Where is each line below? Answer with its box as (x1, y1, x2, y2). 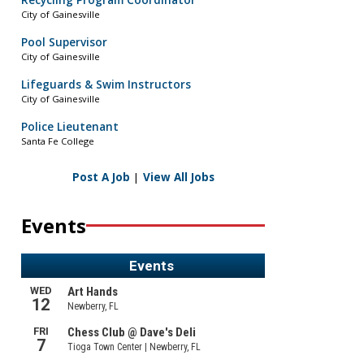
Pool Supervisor (21, 35, 107, 50)
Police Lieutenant (21, 119, 119, 135)
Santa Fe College (21, 135, 94, 148)
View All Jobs (142, 169, 214, 184)
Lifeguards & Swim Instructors (21, 77, 191, 93)
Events (21, 211, 86, 239)
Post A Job (71, 169, 130, 184)
